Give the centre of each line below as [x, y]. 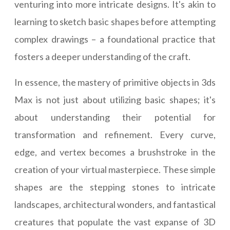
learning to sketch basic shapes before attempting [115, 22]
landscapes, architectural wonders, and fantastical [115, 205]
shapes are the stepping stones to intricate [115, 187]
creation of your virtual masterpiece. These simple [115, 170]
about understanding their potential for [115, 117]
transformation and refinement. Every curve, [115, 135]
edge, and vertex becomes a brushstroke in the [115, 152]
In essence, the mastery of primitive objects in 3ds [115, 82]
